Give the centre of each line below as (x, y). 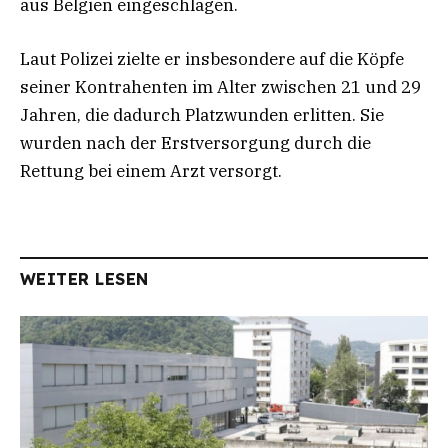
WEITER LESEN (84, 279)
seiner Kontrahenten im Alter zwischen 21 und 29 (220, 87)
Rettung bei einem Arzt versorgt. (151, 171)
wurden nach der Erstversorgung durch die (195, 143)
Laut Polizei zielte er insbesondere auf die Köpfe (212, 59)
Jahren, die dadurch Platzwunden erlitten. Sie (202, 115)
